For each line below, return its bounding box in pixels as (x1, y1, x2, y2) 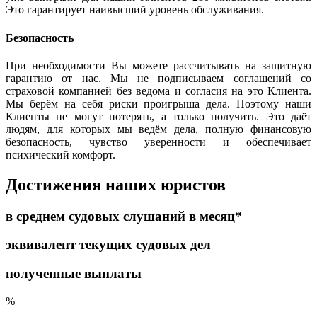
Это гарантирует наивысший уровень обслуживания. (6, 4, 264, 16)
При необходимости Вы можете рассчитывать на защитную (6, 59, 311, 71)
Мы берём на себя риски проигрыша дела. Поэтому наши (6, 97, 311, 110)
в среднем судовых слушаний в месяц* (6, 208, 242, 224)
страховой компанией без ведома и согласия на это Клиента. (6, 84, 311, 97)
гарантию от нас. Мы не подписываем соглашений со (6, 71, 311, 84)
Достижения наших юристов (6, 175, 226, 194)
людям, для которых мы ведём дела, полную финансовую (6, 122, 311, 135)
